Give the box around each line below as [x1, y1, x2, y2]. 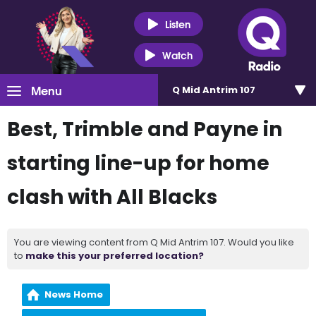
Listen [164, 16, 190, 32]
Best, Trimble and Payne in [7, 116, 282, 143]
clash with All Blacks [7, 183, 217, 211]
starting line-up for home [7, 150, 269, 177]
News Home [44, 288, 104, 301]
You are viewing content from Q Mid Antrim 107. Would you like [14, 236, 294, 249]
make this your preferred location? [25, 249, 204, 262]
